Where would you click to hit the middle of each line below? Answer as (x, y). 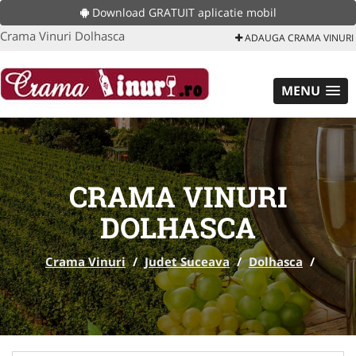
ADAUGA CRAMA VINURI (298, 38)
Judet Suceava (187, 261)
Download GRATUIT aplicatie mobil (182, 12)
